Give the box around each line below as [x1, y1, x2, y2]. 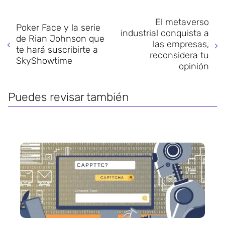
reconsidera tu [150, 50, 209, 61]
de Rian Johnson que [16, 33, 104, 45]
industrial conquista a [121, 28, 209, 39]
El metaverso [155, 17, 209, 28]
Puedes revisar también [8, 90, 129, 104]
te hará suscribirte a [16, 44, 98, 56]
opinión [179, 61, 209, 72]
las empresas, [153, 39, 209, 50]
